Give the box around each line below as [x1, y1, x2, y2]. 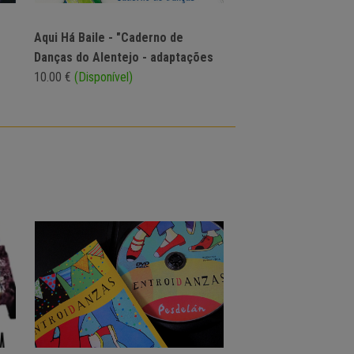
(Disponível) [74, 70, 133, 85]
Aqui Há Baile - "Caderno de [34, 30, 183, 46]
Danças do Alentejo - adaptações [34, 50, 213, 66]
